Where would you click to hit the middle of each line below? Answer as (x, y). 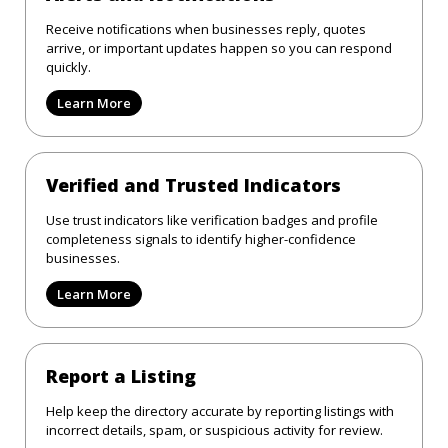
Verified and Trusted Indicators (193, 184)
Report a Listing (121, 375)
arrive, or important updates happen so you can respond (219, 47)
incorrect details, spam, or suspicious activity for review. (214, 429)
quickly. (68, 66)
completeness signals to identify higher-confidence (201, 238)
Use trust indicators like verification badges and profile (212, 219)
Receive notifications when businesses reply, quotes (206, 28)
